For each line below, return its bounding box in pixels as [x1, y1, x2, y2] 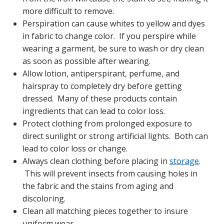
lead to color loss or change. [22, 142, 127, 154]
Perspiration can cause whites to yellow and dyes [22, 17, 205, 29]
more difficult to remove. [22, 5, 114, 16]
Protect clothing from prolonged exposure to [22, 117, 192, 129]
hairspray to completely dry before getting [22, 80, 182, 91]
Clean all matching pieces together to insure [22, 205, 188, 216]
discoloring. [22, 192, 67, 204]
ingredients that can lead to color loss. [22, 105, 165, 116]
